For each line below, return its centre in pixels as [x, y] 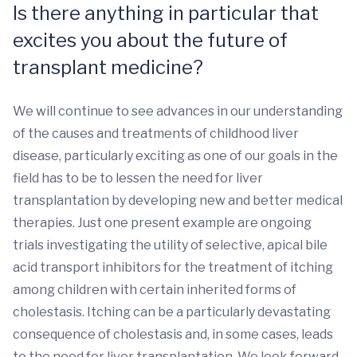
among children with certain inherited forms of [155, 290]
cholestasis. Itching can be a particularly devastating [172, 312]
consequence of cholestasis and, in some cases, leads [173, 334]
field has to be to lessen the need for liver [138, 178]
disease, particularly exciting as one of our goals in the [175, 156]
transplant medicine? [108, 67]
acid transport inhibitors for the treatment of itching [173, 267]
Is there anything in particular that [166, 13]
